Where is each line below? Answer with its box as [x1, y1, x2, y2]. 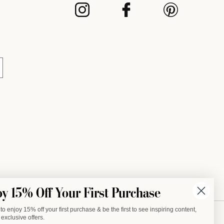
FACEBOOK [118, 10, 158, 17]
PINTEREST [163, 10, 201, 17]
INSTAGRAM [74, 10, 117, 17]
